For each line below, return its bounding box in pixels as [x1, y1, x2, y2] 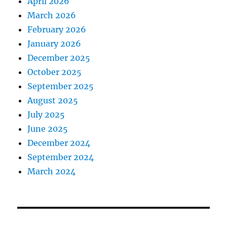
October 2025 [27, 67, 82, 78]
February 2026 [27, 24, 87, 35]
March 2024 [27, 166, 76, 177]
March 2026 [27, 10, 77, 21]
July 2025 [27, 109, 65, 120]
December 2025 [27, 53, 91, 63]
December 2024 [27, 138, 91, 148]
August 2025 [27, 95, 79, 106]
